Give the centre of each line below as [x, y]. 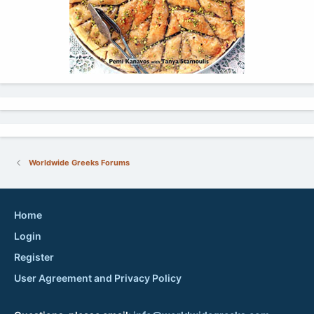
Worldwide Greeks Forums [79, 162]
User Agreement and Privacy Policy [98, 278]
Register [34, 257]
